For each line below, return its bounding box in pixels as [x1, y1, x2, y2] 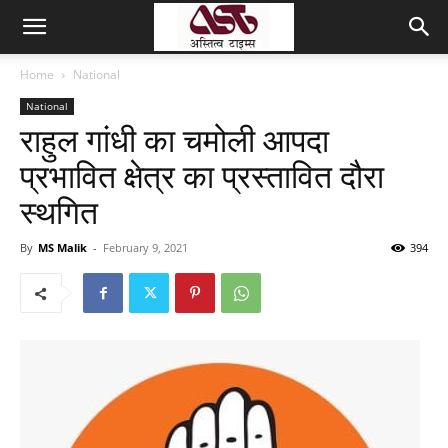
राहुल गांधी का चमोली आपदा [20, 122, 329, 160]
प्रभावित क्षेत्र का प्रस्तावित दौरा [20, 158, 384, 196]
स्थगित [20, 194, 98, 232]
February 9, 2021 [103, 240, 188, 255]
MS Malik [38, 240, 87, 255]
